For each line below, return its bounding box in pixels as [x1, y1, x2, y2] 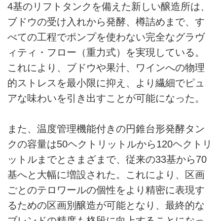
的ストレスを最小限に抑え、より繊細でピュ [7, 77, 205, 89]
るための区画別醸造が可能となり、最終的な [7, 200, 205, 211]
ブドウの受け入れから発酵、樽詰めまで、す [7, 16, 205, 28]
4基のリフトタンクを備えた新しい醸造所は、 [7, 1, 210, 12]
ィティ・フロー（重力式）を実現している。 [7, 47, 205, 58]
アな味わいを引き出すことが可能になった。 [7, 93, 205, 104]
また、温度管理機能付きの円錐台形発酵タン [7, 123, 205, 135]
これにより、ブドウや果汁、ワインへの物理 [7, 62, 205, 74]
